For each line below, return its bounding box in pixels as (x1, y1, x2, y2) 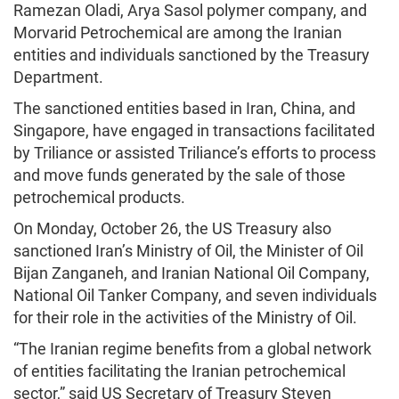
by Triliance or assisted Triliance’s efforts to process (13, 142, 376, 162)
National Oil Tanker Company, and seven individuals (13, 285, 377, 305)
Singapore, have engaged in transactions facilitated (13, 120, 375, 140)
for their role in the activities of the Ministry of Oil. (13, 307, 357, 327)
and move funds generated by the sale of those (13, 165, 346, 184)
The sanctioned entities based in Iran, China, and (13, 98, 355, 118)
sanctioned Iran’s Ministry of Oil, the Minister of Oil (13, 240, 363, 260)
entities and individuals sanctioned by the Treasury (13, 45, 370, 64)
